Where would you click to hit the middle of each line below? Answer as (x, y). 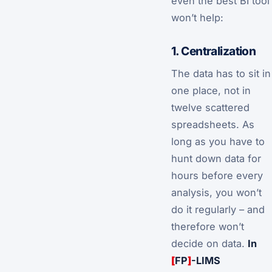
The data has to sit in (221, 73)
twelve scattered (210, 107)
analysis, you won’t (216, 192)
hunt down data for (216, 158)
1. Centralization (214, 51)
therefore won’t (208, 226)
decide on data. (209, 243)
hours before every (217, 175)
